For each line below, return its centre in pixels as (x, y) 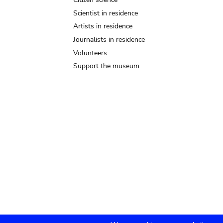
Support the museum (106, 66)
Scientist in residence (106, 13)
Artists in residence (103, 26)
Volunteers (90, 53)
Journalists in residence (109, 39)
